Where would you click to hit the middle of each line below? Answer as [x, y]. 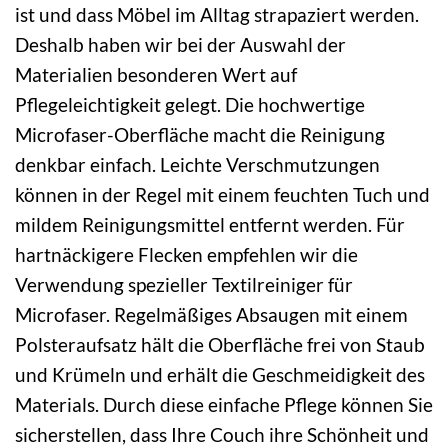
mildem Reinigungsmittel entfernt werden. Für [210, 224]
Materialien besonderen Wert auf [156, 74]
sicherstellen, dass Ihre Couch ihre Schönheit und [222, 434]
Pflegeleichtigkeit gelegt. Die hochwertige [190, 104]
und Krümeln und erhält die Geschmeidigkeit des [220, 374]
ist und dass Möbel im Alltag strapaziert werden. [217, 14]
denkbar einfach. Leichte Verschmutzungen [197, 164]
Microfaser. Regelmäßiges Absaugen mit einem [211, 314]
